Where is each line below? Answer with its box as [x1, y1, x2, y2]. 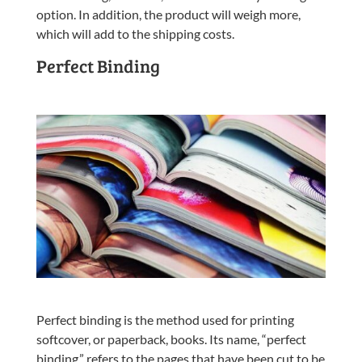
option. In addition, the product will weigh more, [36, 6, 301, 23]
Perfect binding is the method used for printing [36, 311, 294, 327]
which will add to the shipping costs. [36, 26, 234, 42]
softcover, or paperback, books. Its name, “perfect [36, 330, 306, 347]
